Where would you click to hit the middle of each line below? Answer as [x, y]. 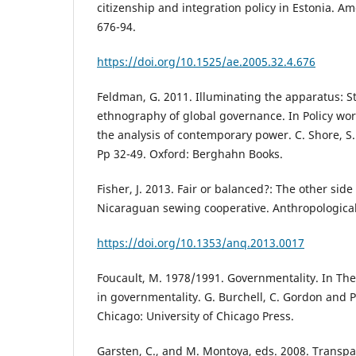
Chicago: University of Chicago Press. [195, 316]
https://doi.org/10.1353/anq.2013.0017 [201, 243]
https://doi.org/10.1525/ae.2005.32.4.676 [206, 62]
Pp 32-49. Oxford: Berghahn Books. [190, 154]
